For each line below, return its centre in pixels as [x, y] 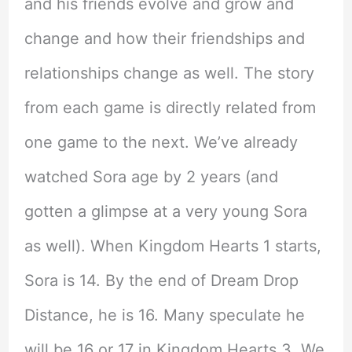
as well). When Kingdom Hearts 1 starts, [172, 246]
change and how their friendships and [164, 39]
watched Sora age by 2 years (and [151, 177]
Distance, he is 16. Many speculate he [164, 315]
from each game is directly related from [170, 108]
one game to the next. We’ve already [161, 143]
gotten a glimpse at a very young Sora [165, 212]
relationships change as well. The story [169, 73]
